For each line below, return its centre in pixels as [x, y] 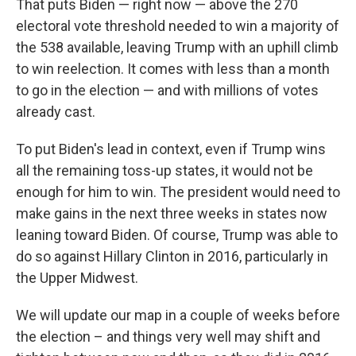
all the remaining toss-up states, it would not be [164, 170]
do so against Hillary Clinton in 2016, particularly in [172, 256]
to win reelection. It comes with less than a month [173, 69]
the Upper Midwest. [77, 278]
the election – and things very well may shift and [168, 337]
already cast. [56, 112]
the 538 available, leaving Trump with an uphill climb [177, 47]
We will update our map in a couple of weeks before [178, 315]
